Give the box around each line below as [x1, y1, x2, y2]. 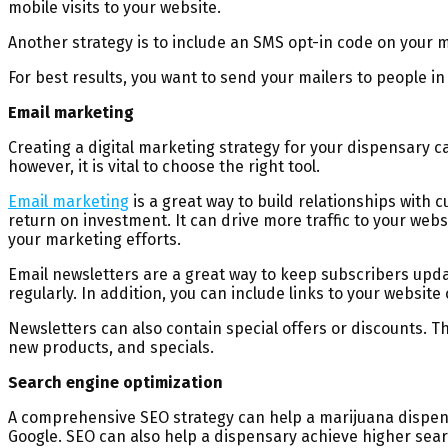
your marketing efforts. [8, 229, 181, 249]
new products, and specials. [8, 337, 214, 357]
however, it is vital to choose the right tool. [8, 156, 320, 176]
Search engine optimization [8, 372, 223, 392]
